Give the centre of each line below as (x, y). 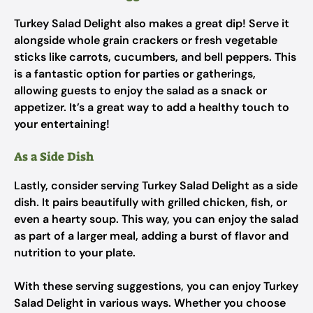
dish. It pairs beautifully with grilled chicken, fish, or (151, 202)
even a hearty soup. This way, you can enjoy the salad (156, 219)
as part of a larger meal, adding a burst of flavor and (151, 236)
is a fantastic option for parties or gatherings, (135, 74)
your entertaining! (62, 124)
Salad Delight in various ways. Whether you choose (150, 303)
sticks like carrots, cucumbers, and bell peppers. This (155, 57)
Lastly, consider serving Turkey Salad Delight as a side (156, 185)
